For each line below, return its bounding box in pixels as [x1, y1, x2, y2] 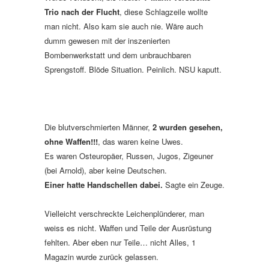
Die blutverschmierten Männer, [44, 121, 150, 133]
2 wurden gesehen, [150, 121, 223, 133]
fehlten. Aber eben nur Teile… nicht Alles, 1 [44, 237, 196, 248]
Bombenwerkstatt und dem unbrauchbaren [44, 49, 191, 61]
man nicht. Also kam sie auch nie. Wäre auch [44, 20, 203, 32]
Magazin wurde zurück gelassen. [44, 251, 159, 262]
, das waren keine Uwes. [98, 136, 183, 147]
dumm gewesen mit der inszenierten [44, 35, 170, 46]
